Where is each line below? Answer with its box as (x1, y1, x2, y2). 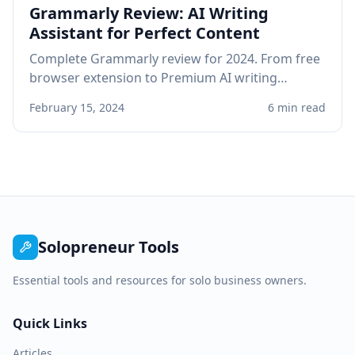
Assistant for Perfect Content (29, 21, 260, 44)
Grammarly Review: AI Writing (29, 2, 269, 24)
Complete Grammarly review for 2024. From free (29, 49, 320, 67)
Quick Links (13, 314, 87, 332)
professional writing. (29, 106, 154, 124)
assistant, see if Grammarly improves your (29, 87, 283, 105)
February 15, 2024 (29, 99, 124, 115)
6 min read (268, 99, 326, 115)
